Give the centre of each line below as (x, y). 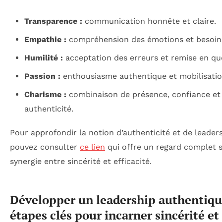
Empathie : (45, 39)
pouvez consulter (45, 147)
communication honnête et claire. (149, 21)
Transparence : (53, 21)
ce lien (92, 147)
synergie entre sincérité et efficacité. (81, 161)
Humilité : (43, 57)
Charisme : (45, 94)
